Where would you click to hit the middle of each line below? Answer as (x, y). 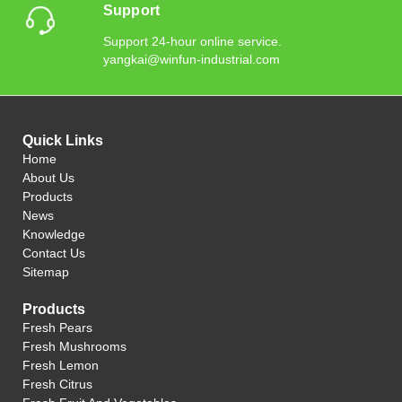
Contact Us (54, 253)
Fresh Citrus (57, 385)
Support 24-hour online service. (192, 42)
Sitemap (46, 272)
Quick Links (63, 141)
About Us (48, 178)
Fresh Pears (57, 328)
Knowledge (54, 235)
